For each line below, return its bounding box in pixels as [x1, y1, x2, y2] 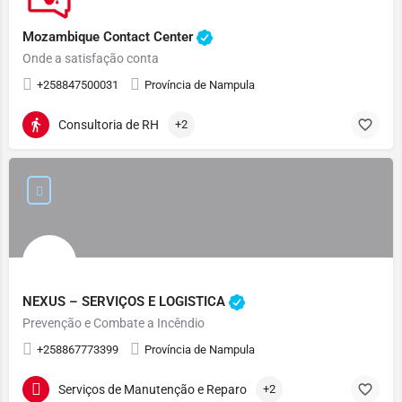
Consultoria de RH [58, 117, 159, 132]
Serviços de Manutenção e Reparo [58, 381, 247, 397]
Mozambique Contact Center [22, 28, 197, 45]
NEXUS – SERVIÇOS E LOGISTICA [22, 293, 229, 310]
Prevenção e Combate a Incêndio [22, 316, 205, 330]
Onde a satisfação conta [22, 51, 159, 66]
